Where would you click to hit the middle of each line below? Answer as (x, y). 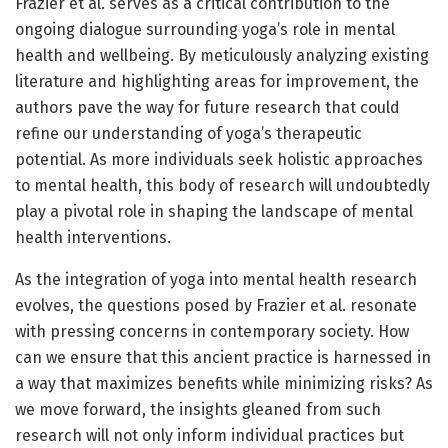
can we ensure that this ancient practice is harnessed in (223, 357)
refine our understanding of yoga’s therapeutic (188, 133)
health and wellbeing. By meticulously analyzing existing (222, 55)
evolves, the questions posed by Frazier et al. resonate (216, 305)
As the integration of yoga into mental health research (216, 279)
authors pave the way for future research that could (207, 107)
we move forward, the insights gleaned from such (198, 409)
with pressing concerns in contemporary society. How (212, 331)
